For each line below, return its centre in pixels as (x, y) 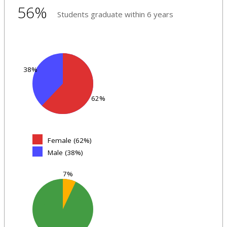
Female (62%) (70, 140)
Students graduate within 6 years (115, 14)
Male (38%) (65, 152)
